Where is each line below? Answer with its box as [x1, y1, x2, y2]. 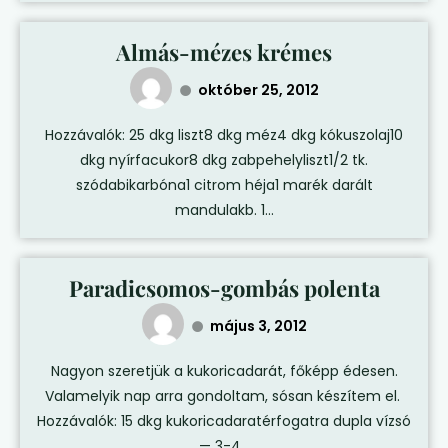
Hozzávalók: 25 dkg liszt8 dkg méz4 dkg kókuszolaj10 [45, 125, 403, 146]
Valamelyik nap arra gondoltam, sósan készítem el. [44, 386, 404, 407]
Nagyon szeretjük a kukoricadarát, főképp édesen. [50, 361, 398, 382]
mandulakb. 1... [174, 200, 274, 221]
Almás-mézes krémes [116, 37, 332, 68]
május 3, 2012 [209, 315, 307, 336]
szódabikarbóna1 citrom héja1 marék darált [75, 175, 373, 196]
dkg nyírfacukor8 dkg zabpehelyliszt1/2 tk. [80, 150, 368, 171]
